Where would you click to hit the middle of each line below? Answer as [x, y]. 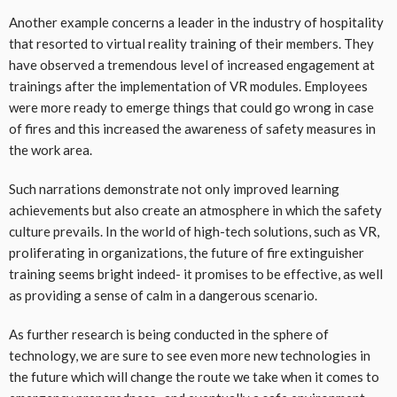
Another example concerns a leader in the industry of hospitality [196, 23]
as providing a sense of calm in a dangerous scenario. [163, 296]
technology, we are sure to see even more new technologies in [190, 356]
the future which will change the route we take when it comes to [194, 377]
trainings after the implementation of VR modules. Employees [188, 86]
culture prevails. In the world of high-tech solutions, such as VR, [194, 232]
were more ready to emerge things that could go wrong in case [191, 108]
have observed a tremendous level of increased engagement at [192, 65]
